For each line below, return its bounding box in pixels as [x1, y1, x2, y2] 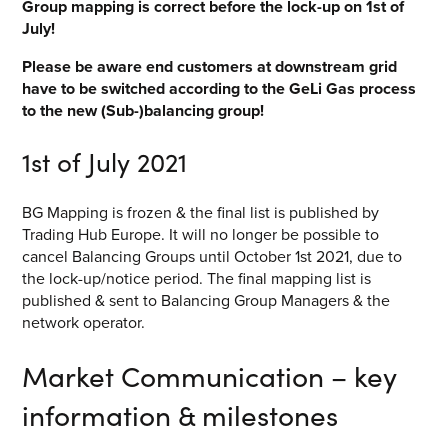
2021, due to [312, 244, 403, 268]
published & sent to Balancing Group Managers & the [22, 288, 391, 312]
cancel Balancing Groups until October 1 [22, 244, 301, 268]
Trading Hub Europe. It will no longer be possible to [22, 222, 380, 246]
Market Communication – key [22, 356, 398, 395]
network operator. [22, 310, 146, 334]
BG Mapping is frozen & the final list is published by [22, 200, 380, 224]
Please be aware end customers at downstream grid [22, 55, 398, 79]
